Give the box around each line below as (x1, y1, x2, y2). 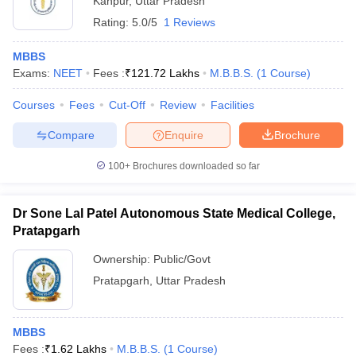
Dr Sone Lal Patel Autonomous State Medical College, (13, 207, 335, 220)
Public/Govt (153, 253, 211, 265)
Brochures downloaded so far (130, 161, 260, 172)
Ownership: (93, 253, 153, 265)
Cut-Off (109, 99, 145, 111)
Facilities (211, 99, 254, 111)
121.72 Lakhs (131, 67, 199, 79)
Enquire (164, 128, 203, 141)
